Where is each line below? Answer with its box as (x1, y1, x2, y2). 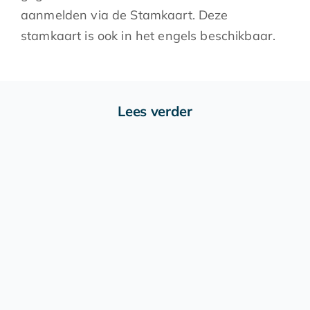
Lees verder (118, 102, 192, 120)
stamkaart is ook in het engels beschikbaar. (21, 27, 276, 44)
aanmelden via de (21, 6, 131, 23)
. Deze (192, 6, 228, 23)
